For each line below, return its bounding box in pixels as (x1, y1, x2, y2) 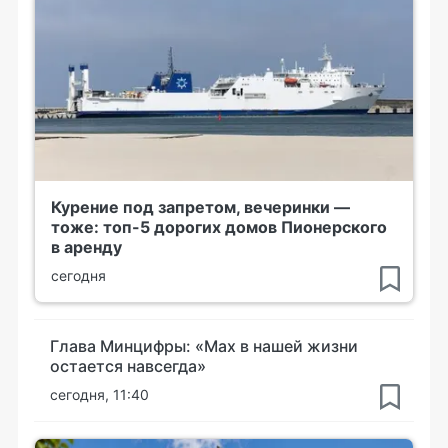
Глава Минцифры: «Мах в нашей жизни (50, 336, 358, 356)
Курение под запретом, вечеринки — (51, 197, 350, 217)
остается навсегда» (50, 356, 206, 376)
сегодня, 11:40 (50, 386, 149, 403)
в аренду (51, 237, 122, 257)
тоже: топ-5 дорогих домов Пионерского (51, 217, 387, 237)
